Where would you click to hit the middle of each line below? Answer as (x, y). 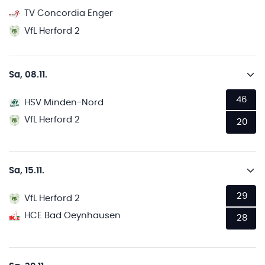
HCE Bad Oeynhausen (73, 216)
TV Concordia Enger (69, 14)
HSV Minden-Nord (64, 102)
